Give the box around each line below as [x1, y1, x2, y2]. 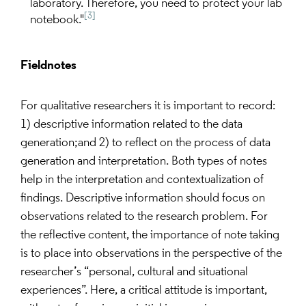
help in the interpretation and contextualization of [20, 173, 264, 187]
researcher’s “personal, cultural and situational [20, 266, 248, 279]
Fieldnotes [20, 59, 76, 73]
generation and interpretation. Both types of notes [20, 155, 267, 169]
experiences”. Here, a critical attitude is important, [20, 284, 267, 298]
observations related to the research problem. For [20, 210, 268, 224]
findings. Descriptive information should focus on [20, 192, 265, 206]
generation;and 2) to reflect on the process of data [20, 137, 270, 150]
